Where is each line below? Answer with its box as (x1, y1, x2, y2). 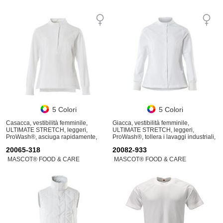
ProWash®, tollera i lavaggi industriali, (112, 133, 216, 141)
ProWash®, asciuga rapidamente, (6, 133, 97, 141)
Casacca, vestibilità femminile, (6, 119, 88, 127)
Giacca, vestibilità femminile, (112, 119, 189, 127)
